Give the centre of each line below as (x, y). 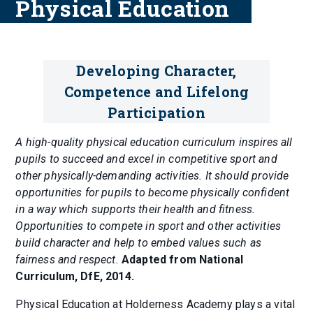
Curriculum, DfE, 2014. (75, 277)
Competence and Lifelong (156, 92)
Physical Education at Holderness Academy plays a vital (155, 305)
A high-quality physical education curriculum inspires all (154, 143)
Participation (156, 113)
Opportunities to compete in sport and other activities (148, 226)
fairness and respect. (68, 260)
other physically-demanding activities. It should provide (152, 176)
